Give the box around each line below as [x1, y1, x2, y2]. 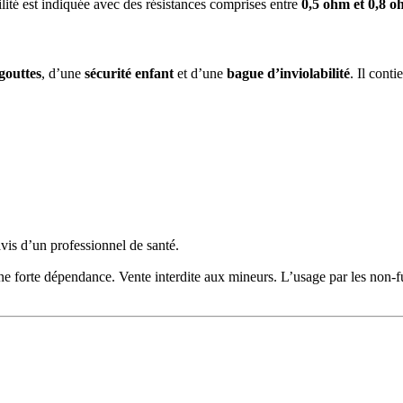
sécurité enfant [85, 66, 174, 81]
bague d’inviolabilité [227, 66, 350, 81]
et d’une [174, 66, 227, 81]
